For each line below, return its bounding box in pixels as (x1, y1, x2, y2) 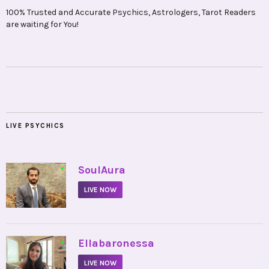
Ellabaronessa (78, 237, 154, 250)
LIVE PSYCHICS (6, 122, 65, 130)
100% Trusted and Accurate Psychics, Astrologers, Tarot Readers (6, 7, 256, 18)
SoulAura (78, 163, 125, 177)
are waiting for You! (6, 19, 79, 30)
